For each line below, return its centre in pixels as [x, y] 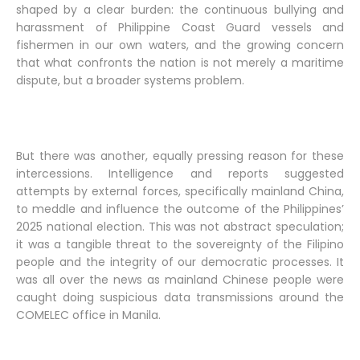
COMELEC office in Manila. [90, 315]
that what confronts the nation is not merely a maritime [180, 63]
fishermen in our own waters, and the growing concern [180, 45]
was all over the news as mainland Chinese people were [180, 280]
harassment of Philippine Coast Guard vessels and [180, 27]
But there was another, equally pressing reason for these [180, 156]
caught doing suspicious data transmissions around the [180, 297]
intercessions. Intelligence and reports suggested [180, 174]
